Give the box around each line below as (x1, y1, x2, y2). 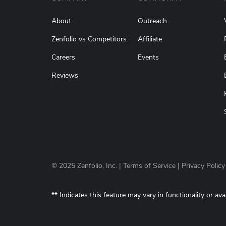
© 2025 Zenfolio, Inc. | (51, 161, 123, 171)
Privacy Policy (182, 161, 225, 171)
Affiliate (138, 34, 162, 44)
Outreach (138, 16, 167, 26)
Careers (51, 52, 75, 63)
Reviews (51, 71, 78, 81)
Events (138, 52, 159, 63)
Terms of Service (123, 161, 176, 171)
